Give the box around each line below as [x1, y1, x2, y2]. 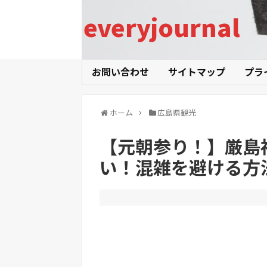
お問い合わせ [92, 64, 149, 79]
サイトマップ [168, 64, 225, 79]
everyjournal [83, 10, 240, 44]
